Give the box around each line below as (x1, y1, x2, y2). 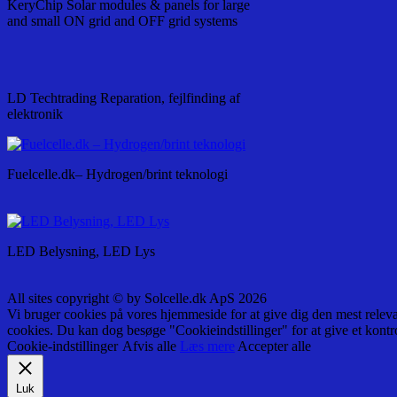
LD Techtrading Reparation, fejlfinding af (7, 90, 240, 106)
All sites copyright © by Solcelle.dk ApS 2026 (7, 291, 267, 307)
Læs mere (180, 339, 235, 354)
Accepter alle (237, 339, 311, 354)
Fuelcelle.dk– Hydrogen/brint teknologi (7, 167, 228, 183)
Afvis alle (122, 339, 176, 354)
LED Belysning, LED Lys (7, 244, 155, 260)
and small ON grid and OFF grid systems (7, 13, 237, 29)
